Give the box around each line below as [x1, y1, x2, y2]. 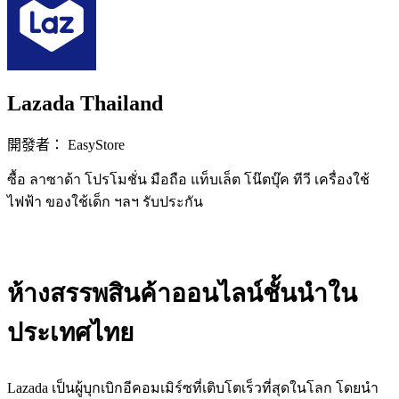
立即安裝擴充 [157, 232, 242, 248]
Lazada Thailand [7, 91, 163, 115]
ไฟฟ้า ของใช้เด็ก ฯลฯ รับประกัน [7, 194, 203, 210]
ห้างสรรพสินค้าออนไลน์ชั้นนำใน [7, 280, 357, 308]
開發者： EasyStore [7, 137, 125, 153]
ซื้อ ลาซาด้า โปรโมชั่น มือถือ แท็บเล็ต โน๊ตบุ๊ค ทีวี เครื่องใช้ [7, 172, 370, 188]
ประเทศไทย [7, 319, 134, 347]
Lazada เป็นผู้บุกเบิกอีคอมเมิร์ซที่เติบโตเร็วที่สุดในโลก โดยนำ [7, 380, 379, 396]
